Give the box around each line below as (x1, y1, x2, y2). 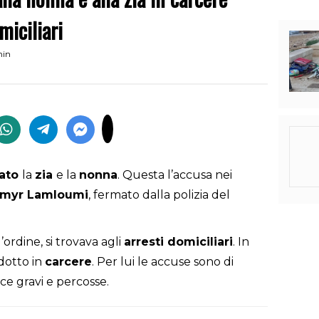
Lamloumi (27, 188, 88, 202)
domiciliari (167, 235, 233, 249)
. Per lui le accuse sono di (92, 255, 234, 269)
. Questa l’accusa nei (117, 168, 232, 182)
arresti (124, 235, 167, 249)
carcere (45, 255, 92, 269)
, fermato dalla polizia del (88, 188, 230, 202)
